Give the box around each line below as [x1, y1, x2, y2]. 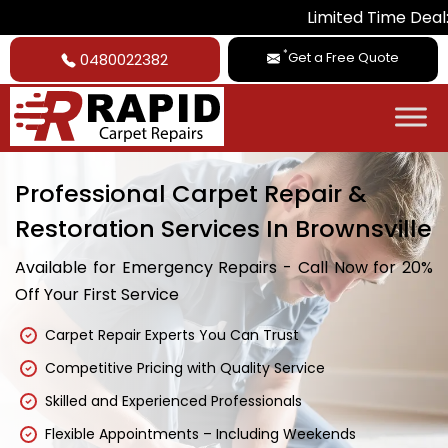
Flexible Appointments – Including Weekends [45, 423, 356, 444]
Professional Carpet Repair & [15, 176, 367, 210]
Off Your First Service [15, 282, 179, 306]
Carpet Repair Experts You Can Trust [45, 324, 299, 345]
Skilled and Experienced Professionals [45, 390, 302, 411]
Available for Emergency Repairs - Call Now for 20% [15, 255, 433, 279]
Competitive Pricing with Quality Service [45, 357, 325, 378]
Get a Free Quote [287, 48, 399, 67]
